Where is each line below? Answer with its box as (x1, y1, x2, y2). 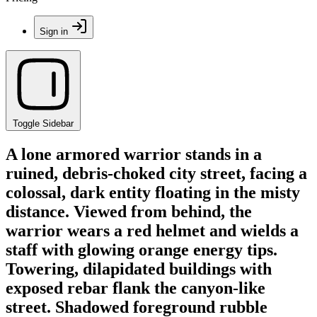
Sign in (40, 26, 68, 37)
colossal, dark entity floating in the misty (6, 183, 300, 202)
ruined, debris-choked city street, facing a (6, 163, 307, 183)
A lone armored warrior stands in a (6, 144, 262, 163)
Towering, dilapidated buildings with (6, 259, 272, 278)
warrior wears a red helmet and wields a (6, 221, 299, 240)
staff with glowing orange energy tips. (6, 240, 277, 259)
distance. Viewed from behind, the (6, 202, 252, 221)
